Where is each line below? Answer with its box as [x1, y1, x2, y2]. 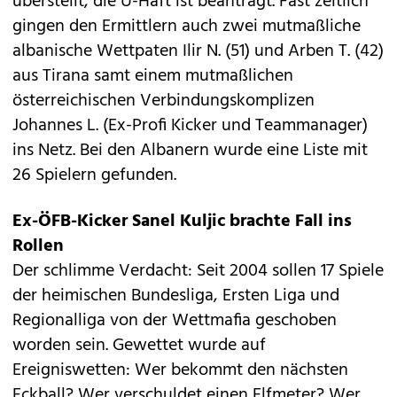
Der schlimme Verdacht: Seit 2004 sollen [12, 257, 321, 285]
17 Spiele [321, 257, 384, 285]
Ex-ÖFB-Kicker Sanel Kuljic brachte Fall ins [12, 207, 352, 236]
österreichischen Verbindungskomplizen [12, 87, 315, 115]
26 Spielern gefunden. [12, 161, 176, 190]
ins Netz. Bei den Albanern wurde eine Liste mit [12, 136, 368, 165]
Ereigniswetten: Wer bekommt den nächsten [12, 356, 348, 385]
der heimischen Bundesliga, [12, 282, 222, 310]
